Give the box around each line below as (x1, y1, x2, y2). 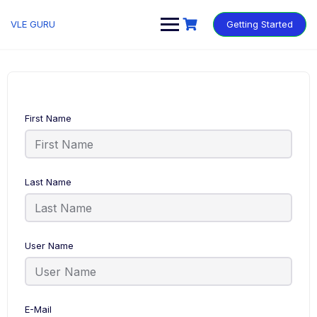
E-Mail (25, 304, 52, 315)
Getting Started (226, 18, 293, 30)
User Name (25, 240, 74, 251)
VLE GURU (11, 18, 55, 30)
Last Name (25, 176, 71, 188)
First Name (25, 113, 71, 124)
